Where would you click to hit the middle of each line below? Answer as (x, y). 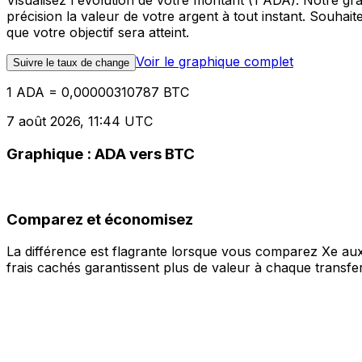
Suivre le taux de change (71, 63)
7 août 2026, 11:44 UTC (80, 122)
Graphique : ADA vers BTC (101, 154)
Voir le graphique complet (215, 62)
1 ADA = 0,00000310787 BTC (98, 93)
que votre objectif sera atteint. (98, 33)
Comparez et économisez (100, 219)
